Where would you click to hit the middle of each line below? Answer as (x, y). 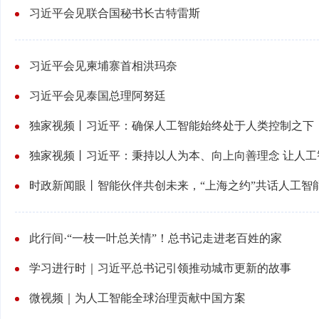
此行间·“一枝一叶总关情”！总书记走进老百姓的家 (156, 238)
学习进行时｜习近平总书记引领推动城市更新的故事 (160, 268)
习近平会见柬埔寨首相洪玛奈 (103, 66)
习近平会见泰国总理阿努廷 (98, 96)
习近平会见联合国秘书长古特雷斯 (115, 13)
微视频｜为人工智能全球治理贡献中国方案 (137, 298)
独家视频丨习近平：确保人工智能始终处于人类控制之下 (172, 126)
